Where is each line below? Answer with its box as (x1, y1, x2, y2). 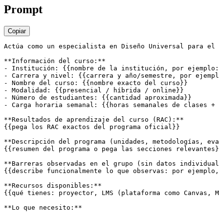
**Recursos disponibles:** (4, 182, 102, 190)
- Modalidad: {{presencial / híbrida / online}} (4, 87, 184, 94)
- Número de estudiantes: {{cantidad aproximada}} (4, 94, 192, 102)
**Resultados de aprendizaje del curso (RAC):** (4, 116, 184, 124)
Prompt (4, 3, 43, 16)
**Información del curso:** (4, 57, 106, 65)
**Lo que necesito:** (4, 204, 82, 212)
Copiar (8, 27, 26, 35)
